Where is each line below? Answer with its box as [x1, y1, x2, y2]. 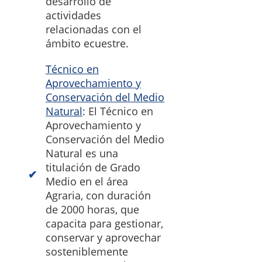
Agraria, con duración [46, 188, 151, 203]
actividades [46, 8, 101, 23]
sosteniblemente [46, 244, 128, 259]
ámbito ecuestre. [46, 36, 129, 51]
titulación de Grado [46, 160, 140, 175]
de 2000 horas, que [46, 202, 139, 217]
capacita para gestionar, [46, 216, 163, 231]
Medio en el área [46, 174, 128, 189]
